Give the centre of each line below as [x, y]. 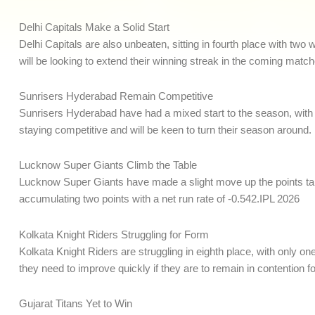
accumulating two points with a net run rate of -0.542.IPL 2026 [159, 199]
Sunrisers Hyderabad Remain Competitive [116, 96]
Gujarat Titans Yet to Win [76, 303]
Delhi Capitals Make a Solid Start [94, 27]
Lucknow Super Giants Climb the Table [108, 165]
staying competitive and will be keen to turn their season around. [165, 130]
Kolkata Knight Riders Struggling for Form [114, 234]
